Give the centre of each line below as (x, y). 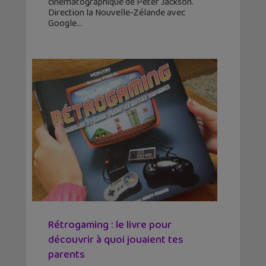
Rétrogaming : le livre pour (110, 225)
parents (66, 255)
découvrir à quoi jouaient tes (116, 240)
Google (62, 24)
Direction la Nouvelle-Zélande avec (117, 13)
